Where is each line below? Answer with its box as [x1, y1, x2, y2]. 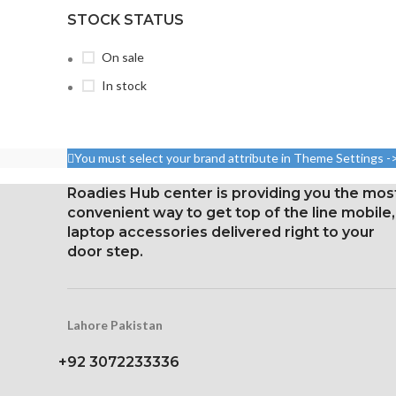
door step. [67, 243, 143, 260]
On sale [102, 49, 144, 65]
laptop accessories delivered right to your [67, 224, 375, 240]
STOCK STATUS [67, 11, 184, 28]
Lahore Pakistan [67, 317, 163, 332]
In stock [102, 78, 147, 93]
